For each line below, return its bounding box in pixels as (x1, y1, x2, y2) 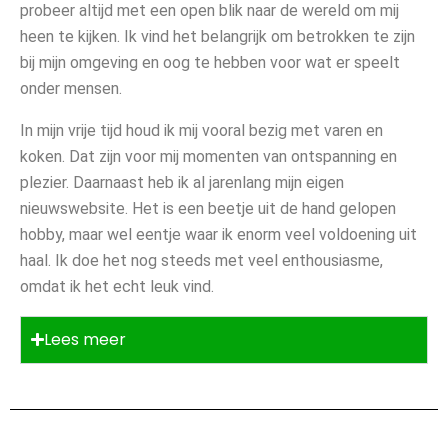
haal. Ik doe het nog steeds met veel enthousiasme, (20, 250, 383, 270)
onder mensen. (20, 78, 122, 98)
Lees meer (44, 327, 126, 351)
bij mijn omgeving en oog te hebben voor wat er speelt (20, 52, 400, 72)
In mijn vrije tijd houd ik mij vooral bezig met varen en (20, 120, 383, 140)
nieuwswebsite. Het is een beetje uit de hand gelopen (20, 198, 396, 218)
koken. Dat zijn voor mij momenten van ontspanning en (20, 146, 397, 166)
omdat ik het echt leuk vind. (20, 276, 214, 296)
